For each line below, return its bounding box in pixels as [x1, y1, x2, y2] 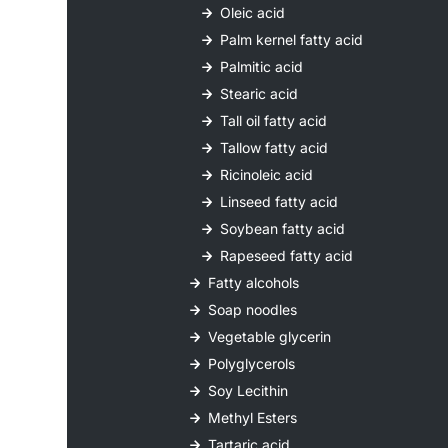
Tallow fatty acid [220, 139, 329, 157]
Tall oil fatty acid [220, 112, 328, 130]
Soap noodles [208, 301, 298, 319]
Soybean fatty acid [220, 220, 346, 238]
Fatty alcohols [208, 274, 300, 292]
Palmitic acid [220, 58, 304, 76]
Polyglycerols [208, 355, 296, 373]
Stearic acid [220, 85, 299, 103]
